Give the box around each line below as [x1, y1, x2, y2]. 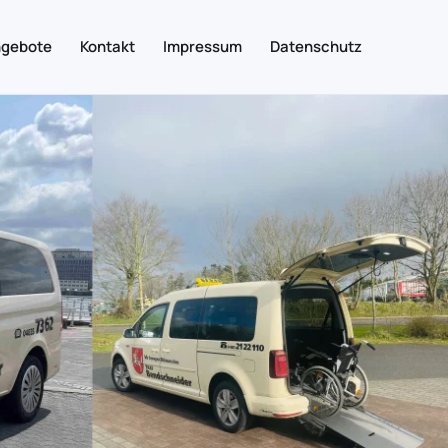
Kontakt [80, 36, 135, 58]
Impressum [163, 36, 242, 58]
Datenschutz [270, 36, 362, 58]
